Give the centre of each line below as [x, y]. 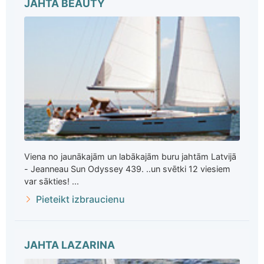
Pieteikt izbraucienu [80, 199]
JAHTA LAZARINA [70, 245]
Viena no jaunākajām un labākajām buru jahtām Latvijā [130, 156]
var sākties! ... [52, 181]
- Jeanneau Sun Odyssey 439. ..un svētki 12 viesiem [127, 169]
